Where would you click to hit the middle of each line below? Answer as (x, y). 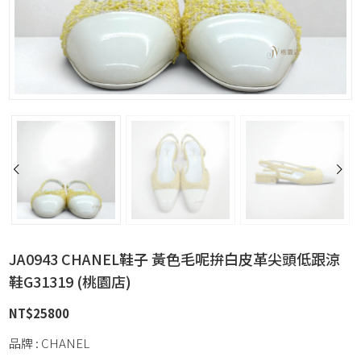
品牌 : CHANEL (50, 342)
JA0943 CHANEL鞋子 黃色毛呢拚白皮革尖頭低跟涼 (175, 259)
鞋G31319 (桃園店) (71, 281)
